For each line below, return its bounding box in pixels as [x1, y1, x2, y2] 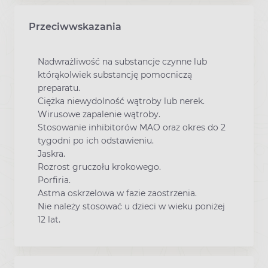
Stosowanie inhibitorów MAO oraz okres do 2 [38, 121, 226, 133]
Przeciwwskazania [29, 20, 121, 32]
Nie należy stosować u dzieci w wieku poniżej [38, 200, 225, 212]
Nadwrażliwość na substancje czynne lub [38, 56, 207, 67]
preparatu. [38, 82, 80, 93]
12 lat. [38, 214, 60, 225]
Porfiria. [38, 174, 71, 185]
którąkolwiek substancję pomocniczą [38, 69, 192, 80]
